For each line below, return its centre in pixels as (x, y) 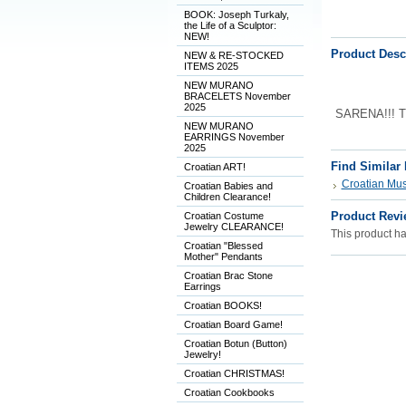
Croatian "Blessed (223, 246)
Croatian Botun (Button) (235, 343)
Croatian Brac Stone (228, 275)
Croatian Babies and (228, 186)
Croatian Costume (223, 216)
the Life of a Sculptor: (230, 25)
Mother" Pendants (223, 256)
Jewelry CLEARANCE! (233, 227)
